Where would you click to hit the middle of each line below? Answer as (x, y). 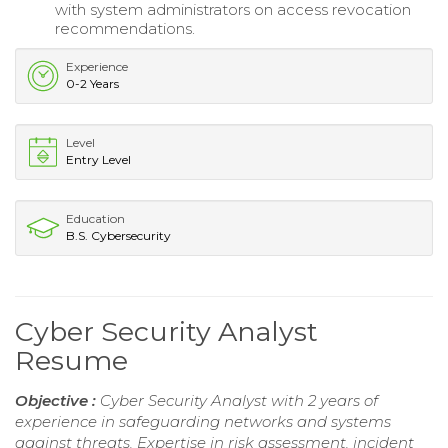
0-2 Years (92, 83)
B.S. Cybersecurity (118, 235)
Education (95, 218)
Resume (71, 360)
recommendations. (125, 28)
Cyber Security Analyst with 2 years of (239, 400)
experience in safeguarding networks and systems (203, 421)
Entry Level (98, 159)
